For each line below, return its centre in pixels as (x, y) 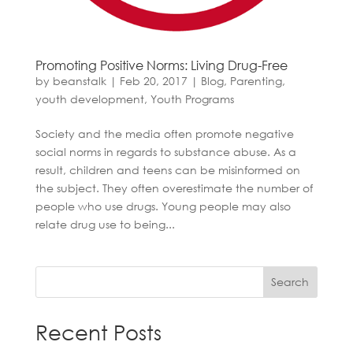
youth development (89, 98)
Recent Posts (98, 331)
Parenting (256, 80)
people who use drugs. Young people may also (163, 206)
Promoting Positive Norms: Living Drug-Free (161, 65)
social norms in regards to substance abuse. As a (165, 151)
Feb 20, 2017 (153, 80)
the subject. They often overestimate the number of (174, 188)
